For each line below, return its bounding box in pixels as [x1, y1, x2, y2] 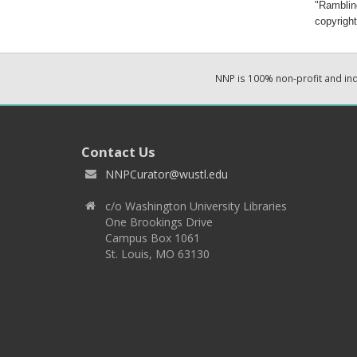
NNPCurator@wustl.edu [105, 166, 228, 182]
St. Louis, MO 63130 [105, 245, 210, 261]
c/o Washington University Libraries [105, 198, 287, 214]
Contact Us [81, 142, 155, 161]
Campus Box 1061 [105, 229, 200, 245]
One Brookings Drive [105, 214, 213, 229]
